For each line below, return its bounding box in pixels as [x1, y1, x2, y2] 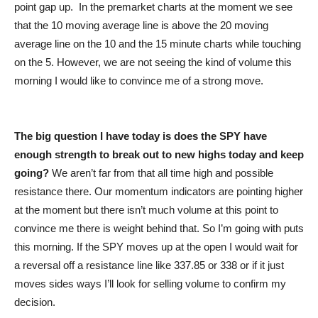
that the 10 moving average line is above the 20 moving [14, 19, 268, 31]
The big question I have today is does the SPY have [14, 130, 267, 142]
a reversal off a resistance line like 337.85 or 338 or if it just [14, 259, 284, 271]
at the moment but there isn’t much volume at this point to [14, 204, 278, 216]
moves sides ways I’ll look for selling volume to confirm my [14, 278, 286, 290]
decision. [14, 296, 55, 308]
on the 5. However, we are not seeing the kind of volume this [14, 56, 292, 68]
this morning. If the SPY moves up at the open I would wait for [14, 241, 298, 253]
